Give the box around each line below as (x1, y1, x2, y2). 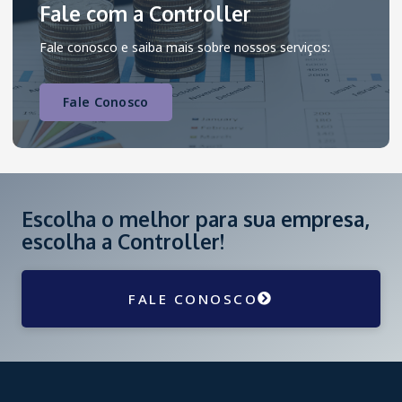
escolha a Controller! (22, 227, 224, 254)
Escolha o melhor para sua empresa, (22, 205, 370, 232)
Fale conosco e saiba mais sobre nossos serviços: (39, 38, 330, 56)
